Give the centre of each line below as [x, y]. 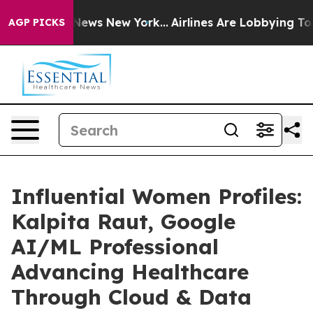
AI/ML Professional [115, 247]
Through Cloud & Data [131, 297]
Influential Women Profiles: [156, 196]
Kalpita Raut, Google [123, 221]
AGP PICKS [37, 22]
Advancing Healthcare [130, 272]
